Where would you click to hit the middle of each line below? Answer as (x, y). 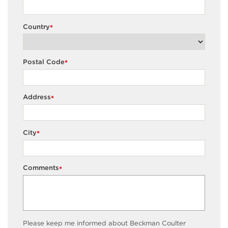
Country (36, 26)
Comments (41, 168)
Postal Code (44, 62)
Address (37, 97)
